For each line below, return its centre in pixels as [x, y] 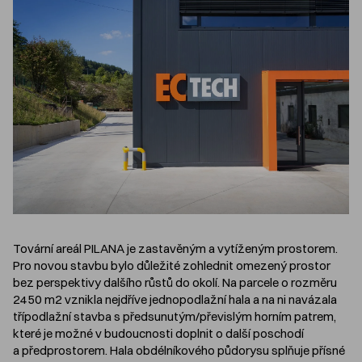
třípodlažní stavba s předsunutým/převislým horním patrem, [175, 317]
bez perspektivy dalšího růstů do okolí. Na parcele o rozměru [175, 283]
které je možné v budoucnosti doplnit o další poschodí [158, 334]
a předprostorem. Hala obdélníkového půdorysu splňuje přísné [179, 351]
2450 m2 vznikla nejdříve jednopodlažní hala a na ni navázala [175, 300]
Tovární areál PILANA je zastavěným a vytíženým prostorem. [175, 249]
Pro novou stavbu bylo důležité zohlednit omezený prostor [172, 266]
